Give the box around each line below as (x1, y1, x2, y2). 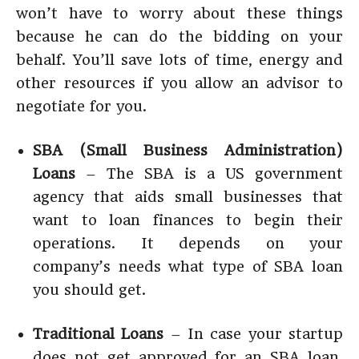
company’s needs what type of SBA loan (33, 258, 343, 275)
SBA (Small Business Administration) (33, 142, 343, 159)
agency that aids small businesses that (33, 188, 343, 205)
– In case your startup (163, 325, 344, 342)
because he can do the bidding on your (16, 28, 343, 45)
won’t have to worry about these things (16, 5, 343, 22)
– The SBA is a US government (75, 165, 343, 182)
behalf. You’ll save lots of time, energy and (16, 51, 343, 68)
